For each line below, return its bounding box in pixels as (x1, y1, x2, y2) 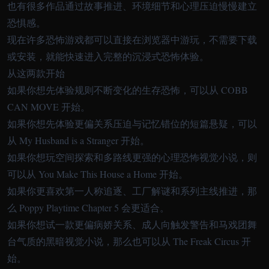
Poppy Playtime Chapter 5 (19, 201, 119, 214)
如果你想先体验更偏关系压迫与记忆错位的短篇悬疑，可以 (7, 117, 257, 130)
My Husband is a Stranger (19, 134, 118, 147)
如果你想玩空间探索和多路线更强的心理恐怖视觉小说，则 (7, 151, 257, 164)
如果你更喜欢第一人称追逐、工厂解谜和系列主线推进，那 (7, 184, 257, 198)
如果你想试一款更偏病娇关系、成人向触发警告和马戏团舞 (7, 218, 257, 231)
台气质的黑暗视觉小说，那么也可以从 (7, 235, 173, 248)
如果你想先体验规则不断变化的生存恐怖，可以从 (7, 83, 221, 97)
